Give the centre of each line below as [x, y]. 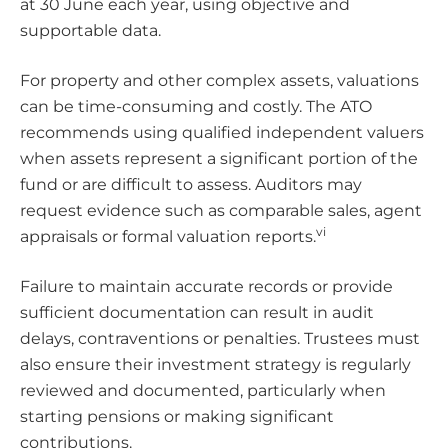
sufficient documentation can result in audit [197, 313]
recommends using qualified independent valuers [222, 133]
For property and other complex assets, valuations [219, 81]
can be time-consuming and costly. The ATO [196, 107]
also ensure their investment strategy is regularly [215, 365]
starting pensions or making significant [177, 417]
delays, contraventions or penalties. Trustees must [220, 339]
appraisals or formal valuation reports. [168, 237]
